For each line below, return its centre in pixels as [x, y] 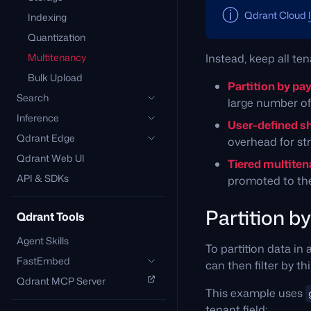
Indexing [47, 17]
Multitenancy [57, 57]
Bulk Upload [55, 77]
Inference [38, 118]
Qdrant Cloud [276, 15]
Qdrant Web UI [51, 158]
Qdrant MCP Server [61, 281]
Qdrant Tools [51, 217]
